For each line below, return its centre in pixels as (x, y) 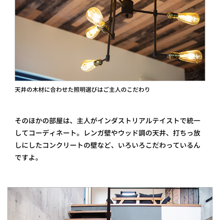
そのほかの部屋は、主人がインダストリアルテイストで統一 (108, 121)
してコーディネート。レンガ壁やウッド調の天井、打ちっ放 (108, 133)
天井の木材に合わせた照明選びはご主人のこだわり (82, 90)
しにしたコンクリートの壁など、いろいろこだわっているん (108, 145)
